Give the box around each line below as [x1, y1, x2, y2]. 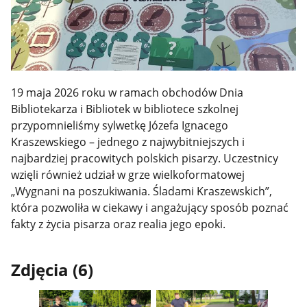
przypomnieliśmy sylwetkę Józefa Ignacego [11, 117, 229, 133]
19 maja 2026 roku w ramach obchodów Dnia [11, 84, 244, 100]
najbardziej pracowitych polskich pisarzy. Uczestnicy [11, 150, 279, 166]
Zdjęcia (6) [11, 259, 94, 282]
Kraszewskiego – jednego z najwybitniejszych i [11, 134, 245, 149]
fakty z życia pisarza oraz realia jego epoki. [11, 216, 226, 232]
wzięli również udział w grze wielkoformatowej [11, 167, 245, 182]
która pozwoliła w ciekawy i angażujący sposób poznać [11, 199, 289, 215]
